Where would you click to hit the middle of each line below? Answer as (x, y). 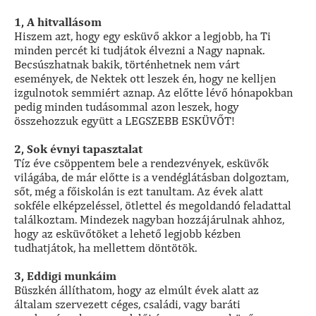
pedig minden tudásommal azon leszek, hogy (127, 107)
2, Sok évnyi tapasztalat (78, 149)
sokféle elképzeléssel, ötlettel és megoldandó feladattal (153, 206)
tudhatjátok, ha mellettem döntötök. (105, 248)
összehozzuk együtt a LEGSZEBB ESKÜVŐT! (124, 121)
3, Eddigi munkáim (65, 276)
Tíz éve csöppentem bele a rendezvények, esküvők (141, 163)
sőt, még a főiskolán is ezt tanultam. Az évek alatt (139, 192)
